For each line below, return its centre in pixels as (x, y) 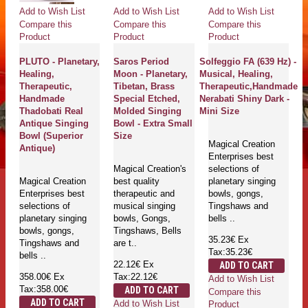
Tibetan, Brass (144, 86)
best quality (137, 181)
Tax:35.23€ (230, 252)
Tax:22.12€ (136, 276)
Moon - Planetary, (151, 74)
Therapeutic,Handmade (248, 86)
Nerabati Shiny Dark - (244, 98)
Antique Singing (54, 123)
